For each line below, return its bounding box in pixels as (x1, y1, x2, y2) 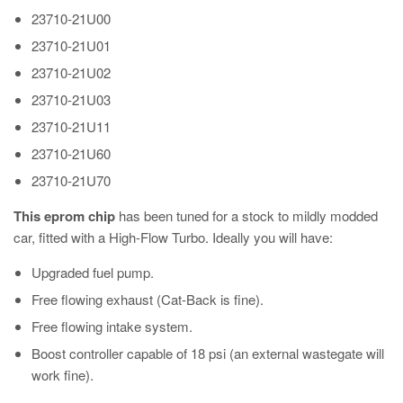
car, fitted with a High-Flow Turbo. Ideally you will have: (13, 227, 333, 246)
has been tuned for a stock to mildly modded (115, 205, 378, 225)
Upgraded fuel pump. (31, 262, 154, 282)
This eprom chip (13, 205, 115, 226)
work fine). (31, 364, 94, 384)
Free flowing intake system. (31, 316, 193, 336)
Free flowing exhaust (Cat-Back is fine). (31, 289, 264, 309)
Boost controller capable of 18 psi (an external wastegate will (31, 343, 384, 363)
